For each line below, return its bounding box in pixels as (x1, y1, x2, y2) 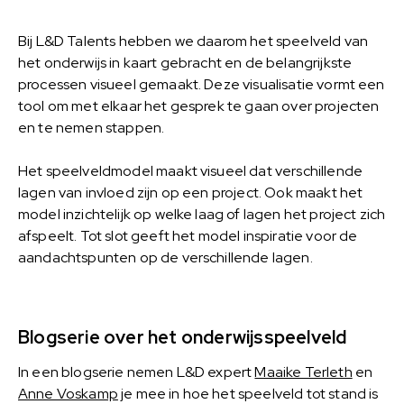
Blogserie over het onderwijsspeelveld (18, 325, 347, 349)
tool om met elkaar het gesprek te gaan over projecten (18, 96, 380, 115)
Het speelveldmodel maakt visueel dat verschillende (18, 161, 363, 180)
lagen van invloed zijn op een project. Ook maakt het (18, 182, 363, 202)
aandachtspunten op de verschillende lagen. (18, 247, 313, 267)
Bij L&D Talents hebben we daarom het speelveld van (18, 31, 369, 50)
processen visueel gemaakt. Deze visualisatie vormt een (18, 74, 385, 94)
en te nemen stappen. (18, 117, 165, 137)
